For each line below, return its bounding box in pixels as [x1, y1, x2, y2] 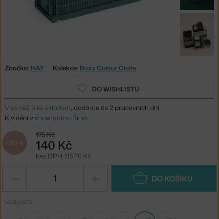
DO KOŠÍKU [151, 173, 193, 184]
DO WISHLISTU [91, 84, 139, 93]
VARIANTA [5, 198, 32, 206]
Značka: [5, 63, 31, 72]
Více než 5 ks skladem [5, 103, 71, 112]
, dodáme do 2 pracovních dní [71, 103, 159, 112]
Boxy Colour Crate [80, 63, 136, 72]
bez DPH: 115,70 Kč [36, 151, 91, 160]
